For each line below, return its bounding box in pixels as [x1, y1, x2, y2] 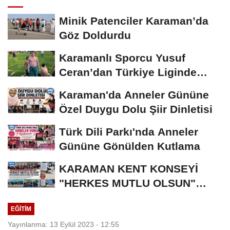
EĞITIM [10, 205, 31, 213]
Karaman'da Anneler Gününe [59, 89, 209, 101]
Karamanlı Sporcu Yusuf [59, 52, 185, 64]
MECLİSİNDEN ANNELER [59, 191, 188, 204]
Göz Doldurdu [59, 29, 131, 42]
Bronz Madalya [59, 81, 137, 93]
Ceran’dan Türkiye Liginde [59, 66, 197, 79]
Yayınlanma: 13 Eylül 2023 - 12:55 [8, 220, 119, 228]
